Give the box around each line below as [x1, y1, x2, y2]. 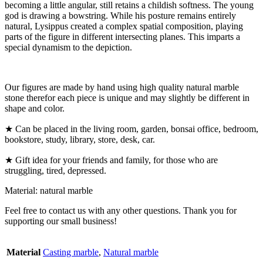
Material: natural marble [5, 185, 93, 195]
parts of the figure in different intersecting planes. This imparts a [5, 31, 240, 42]
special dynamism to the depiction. [5, 42, 132, 52]
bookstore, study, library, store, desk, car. [5, 134, 155, 144]
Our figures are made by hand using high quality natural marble [5, 82, 239, 92]
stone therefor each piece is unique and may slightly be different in [5, 92, 249, 103]
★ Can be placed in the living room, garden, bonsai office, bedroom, [5, 123, 258, 134]
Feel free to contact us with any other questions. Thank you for [5, 205, 237, 215]
